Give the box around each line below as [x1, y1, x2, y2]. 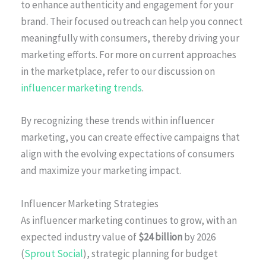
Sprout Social [24, 246, 83, 260]
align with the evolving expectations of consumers [21, 147, 235, 161]
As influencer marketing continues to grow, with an [21, 213, 237, 227]
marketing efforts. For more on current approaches [21, 48, 236, 62]
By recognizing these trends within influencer [21, 114, 214, 128]
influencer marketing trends [21, 81, 142, 95]
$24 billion [138, 230, 182, 243]
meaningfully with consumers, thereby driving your [21, 31, 239, 45]
